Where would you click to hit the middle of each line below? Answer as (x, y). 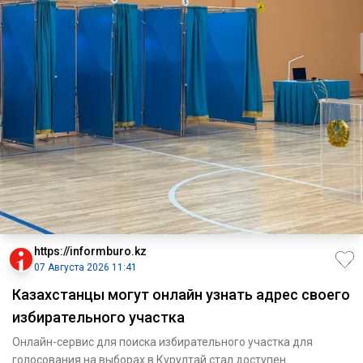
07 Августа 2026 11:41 (85, 268)
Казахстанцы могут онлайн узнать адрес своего (181, 295)
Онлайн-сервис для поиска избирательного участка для (162, 342)
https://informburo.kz (90, 252)
